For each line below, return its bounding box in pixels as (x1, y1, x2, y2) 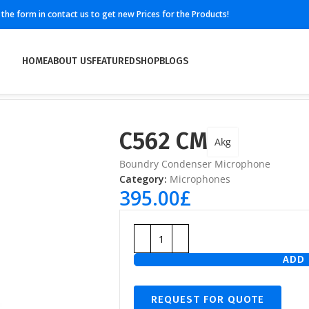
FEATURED (92, 55, 135, 67)
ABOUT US (48, 55, 92, 67)
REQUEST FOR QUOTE (151, 293, 264, 306)
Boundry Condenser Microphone (119, 157, 270, 170)
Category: (119, 172, 167, 186)
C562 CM (119, 127, 208, 155)
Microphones (170, 172, 230, 186)
